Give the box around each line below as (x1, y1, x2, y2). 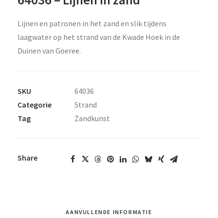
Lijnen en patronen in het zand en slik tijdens (18, 18, 166, 28)
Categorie (18, 100, 52, 109)
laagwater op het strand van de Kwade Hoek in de (18, 32, 180, 42)
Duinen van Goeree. (18, 46, 81, 55)
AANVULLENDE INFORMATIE (66, 208, 152, 216)
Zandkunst (74, 113, 110, 123)
